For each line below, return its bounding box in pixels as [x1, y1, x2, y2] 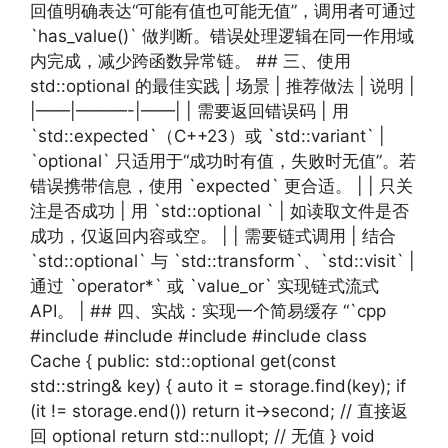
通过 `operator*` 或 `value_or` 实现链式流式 [30, 276, 379, 296]
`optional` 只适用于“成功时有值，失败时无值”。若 [30, 151, 416, 171]
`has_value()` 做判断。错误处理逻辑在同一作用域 [30, 26, 414, 46]
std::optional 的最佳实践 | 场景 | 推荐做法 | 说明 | [30, 76, 415, 96]
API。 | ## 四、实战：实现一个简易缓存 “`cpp [30, 301, 386, 321]
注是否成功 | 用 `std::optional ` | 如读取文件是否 [30, 201, 409, 221]
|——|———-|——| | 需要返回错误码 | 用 [30, 101, 349, 121]
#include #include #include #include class [30, 326, 367, 346]
